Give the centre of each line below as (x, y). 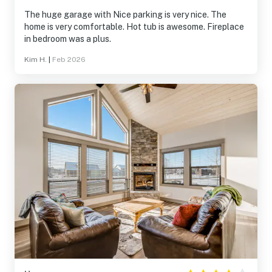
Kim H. (36, 59)
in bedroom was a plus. (68, 39)
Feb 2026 (69, 59)
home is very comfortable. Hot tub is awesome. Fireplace (134, 27)
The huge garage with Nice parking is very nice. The (125, 15)
